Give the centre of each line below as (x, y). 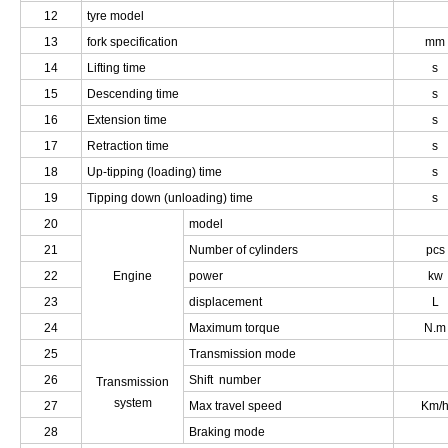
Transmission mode (242, 354)
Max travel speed (235, 406)
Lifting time (116, 68)
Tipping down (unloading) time (170, 198)
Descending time (133, 94)
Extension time (127, 120)
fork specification (134, 42)
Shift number (225, 380)
